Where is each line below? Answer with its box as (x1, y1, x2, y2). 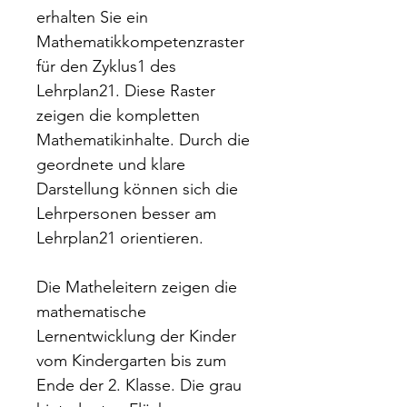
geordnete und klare (36, 154, 185, 174)
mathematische (36, 302, 146, 322)
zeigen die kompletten (36, 105, 200, 125)
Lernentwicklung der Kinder (36, 326, 236, 346)
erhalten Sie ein (36, 7, 148, 27)
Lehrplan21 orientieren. (36, 228, 203, 248)
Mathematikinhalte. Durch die (36, 130, 250, 150)
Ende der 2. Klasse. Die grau (36, 375, 242, 395)
